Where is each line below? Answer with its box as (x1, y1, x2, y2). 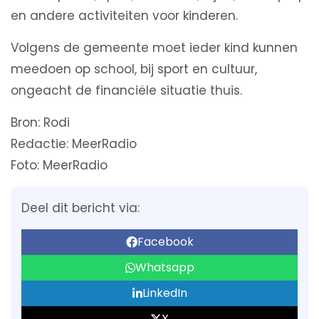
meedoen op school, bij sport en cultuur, (11, 61, 257, 78)
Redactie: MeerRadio (11, 135, 137, 153)
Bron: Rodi (11, 114, 70, 132)
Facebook (137, 234, 194, 251)
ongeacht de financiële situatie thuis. (11, 82, 242, 100)
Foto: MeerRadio (11, 157, 108, 174)
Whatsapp (135, 259, 194, 276)
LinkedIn (142, 285, 187, 302)
